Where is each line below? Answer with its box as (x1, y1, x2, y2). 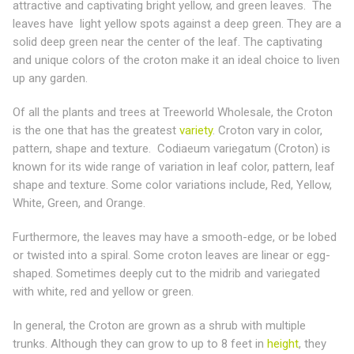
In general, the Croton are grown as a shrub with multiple (13, 318, 306, 333)
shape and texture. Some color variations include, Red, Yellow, (13, 177, 332, 192)
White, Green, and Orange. (13, 195, 145, 210)
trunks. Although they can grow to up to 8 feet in (13, 336, 264, 351)
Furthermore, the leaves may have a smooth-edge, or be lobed (13, 229, 337, 244)
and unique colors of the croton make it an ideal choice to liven (13, 52, 340, 67)
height (264, 336, 299, 351)
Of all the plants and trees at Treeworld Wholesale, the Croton (13, 104, 333, 119)
